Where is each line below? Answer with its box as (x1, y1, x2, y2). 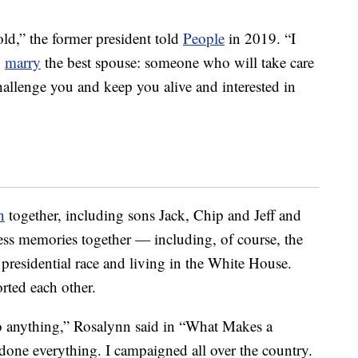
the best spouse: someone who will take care (41, 52, 314, 73)
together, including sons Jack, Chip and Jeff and (5, 205, 301, 225)
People (183, 28, 225, 49)
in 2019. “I (225, 28, 296, 49)
